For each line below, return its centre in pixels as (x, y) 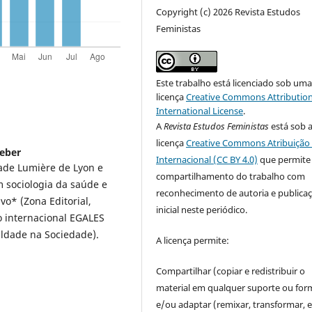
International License (200, 110)
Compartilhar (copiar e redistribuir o (231, 271)
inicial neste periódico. (202, 209)
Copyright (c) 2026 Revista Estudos (228, 11)
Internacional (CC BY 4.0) (207, 159)
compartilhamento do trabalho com (231, 176)
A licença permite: (193, 240)
